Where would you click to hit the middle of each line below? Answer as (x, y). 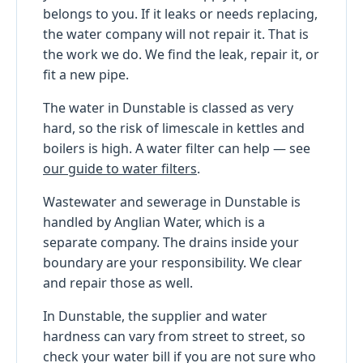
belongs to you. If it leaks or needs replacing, (180, 13)
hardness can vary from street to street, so (174, 336)
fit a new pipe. (86, 74)
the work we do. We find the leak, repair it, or (181, 54)
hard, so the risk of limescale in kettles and (174, 128)
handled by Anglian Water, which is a (154, 222)
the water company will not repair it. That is (176, 34)
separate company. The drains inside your (171, 242)
